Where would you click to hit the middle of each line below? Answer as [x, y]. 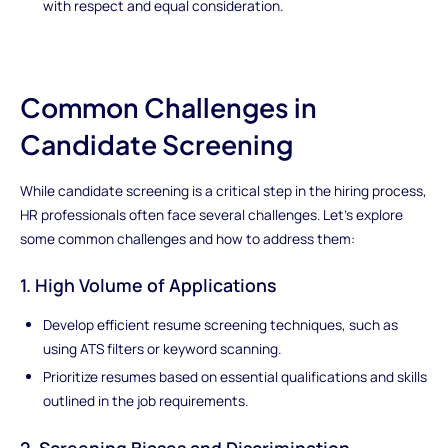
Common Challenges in [168, 106]
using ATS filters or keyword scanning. [162, 348]
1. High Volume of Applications [147, 285]
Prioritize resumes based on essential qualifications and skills [235, 376]
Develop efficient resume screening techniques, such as [221, 324]
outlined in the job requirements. [146, 400]
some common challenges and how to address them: [187, 238]
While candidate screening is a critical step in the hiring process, [223, 190]
